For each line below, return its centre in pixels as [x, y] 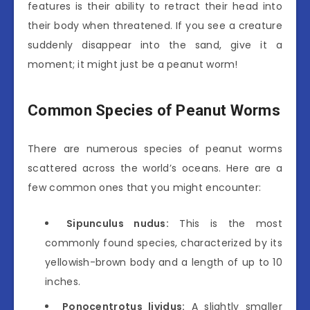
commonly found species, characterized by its [164, 243]
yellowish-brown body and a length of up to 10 [164, 262]
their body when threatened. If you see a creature [155, 25]
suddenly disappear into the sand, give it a [155, 45]
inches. [63, 281]
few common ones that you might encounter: [145, 187]
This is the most [226, 223]
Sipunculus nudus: [118, 223]
